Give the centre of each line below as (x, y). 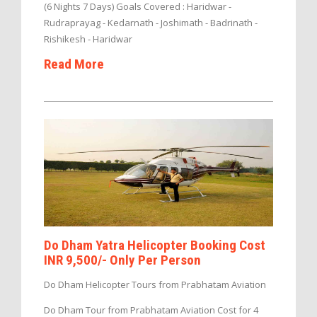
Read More (74, 64)
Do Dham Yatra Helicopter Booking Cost (155, 246)
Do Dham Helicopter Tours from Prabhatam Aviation (155, 285)
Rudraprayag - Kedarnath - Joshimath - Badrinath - (151, 22)
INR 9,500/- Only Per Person (122, 260)
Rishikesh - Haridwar (88, 39)
